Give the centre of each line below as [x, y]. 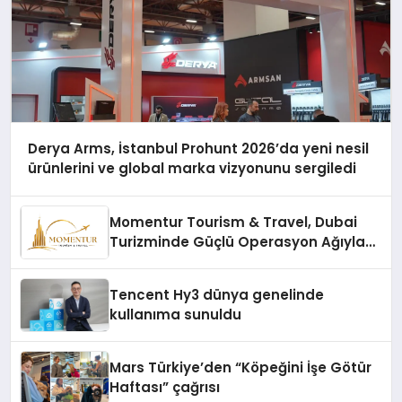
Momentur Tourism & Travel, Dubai [234, 223]
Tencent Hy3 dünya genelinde [217, 295]
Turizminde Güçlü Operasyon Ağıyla [238, 242]
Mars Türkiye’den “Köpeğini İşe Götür [241, 368]
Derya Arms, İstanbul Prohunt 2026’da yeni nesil [198, 149]
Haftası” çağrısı [165, 388]
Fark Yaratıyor [160, 262]
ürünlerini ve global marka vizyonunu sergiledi [192, 169]
